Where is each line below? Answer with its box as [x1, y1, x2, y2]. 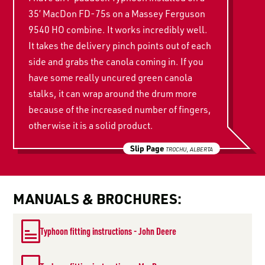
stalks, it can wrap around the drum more [28, 87, 198, 99]
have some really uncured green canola [28, 71, 193, 83]
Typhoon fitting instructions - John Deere [40, 224, 177, 237]
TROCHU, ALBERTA [165, 145, 213, 153]
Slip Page [130, 143, 164, 153]
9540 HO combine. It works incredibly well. [28, 23, 208, 35]
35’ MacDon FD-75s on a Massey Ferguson [28, 7, 206, 20]
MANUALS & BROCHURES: [13, 189, 182, 208]
